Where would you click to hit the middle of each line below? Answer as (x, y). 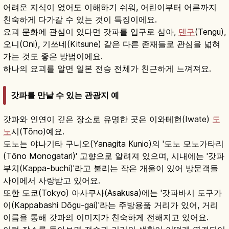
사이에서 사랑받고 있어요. (52, 181)
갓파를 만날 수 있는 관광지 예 (65, 95)
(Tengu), (210, 32)
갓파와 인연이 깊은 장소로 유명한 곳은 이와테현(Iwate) (108, 119)
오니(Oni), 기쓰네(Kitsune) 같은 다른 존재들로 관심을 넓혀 (112, 44)
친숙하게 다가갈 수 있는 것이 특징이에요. (80, 20)
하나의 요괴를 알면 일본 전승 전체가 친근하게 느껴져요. (107, 69)
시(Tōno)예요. (38, 132)
